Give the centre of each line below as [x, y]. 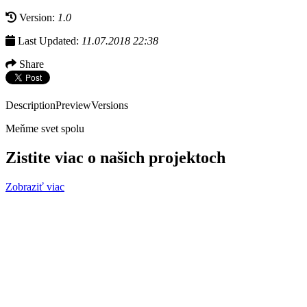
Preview [73, 105]
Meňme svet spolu [45, 128]
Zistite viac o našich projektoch [115, 157]
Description [30, 105]
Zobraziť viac [35, 186]
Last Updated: [48, 40]
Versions [110, 105]
